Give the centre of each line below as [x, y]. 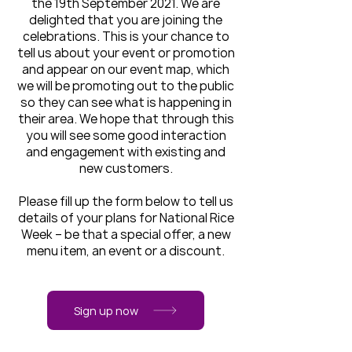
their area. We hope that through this [126, 119]
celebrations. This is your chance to [126, 37]
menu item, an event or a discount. [126, 251]
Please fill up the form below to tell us [126, 202]
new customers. [126, 169]
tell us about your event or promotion [126, 53]
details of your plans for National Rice [126, 218]
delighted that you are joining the [126, 20]
